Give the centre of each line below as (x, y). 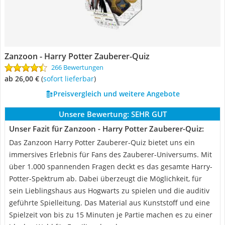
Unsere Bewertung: (94, 114)
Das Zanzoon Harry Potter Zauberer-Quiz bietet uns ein (102, 142)
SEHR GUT (149, 114)
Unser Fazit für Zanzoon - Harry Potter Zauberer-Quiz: (106, 129)
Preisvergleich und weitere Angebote (116, 94)
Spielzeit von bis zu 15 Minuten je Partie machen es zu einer (111, 215)
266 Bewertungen (77, 67)
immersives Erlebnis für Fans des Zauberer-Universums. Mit (110, 154)
